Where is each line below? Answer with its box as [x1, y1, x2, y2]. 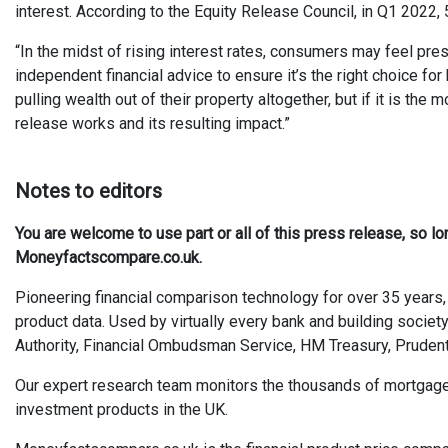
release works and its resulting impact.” [15, 114, 290, 133]
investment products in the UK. [15, 400, 228, 419]
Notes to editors [15, 179, 162, 203]
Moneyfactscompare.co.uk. [15, 248, 202, 267]
